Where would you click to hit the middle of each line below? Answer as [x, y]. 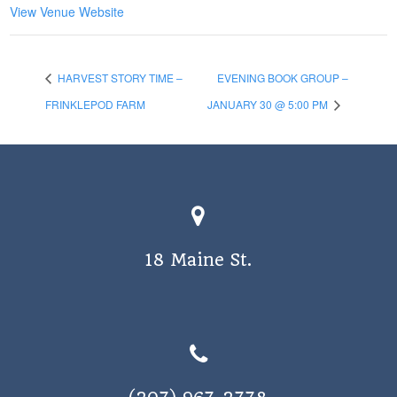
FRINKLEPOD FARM [96, 104]
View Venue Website [67, 12]
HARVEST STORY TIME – [119, 78]
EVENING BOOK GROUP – [283, 78]
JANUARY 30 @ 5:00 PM [269, 104]
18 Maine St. [198, 261]
